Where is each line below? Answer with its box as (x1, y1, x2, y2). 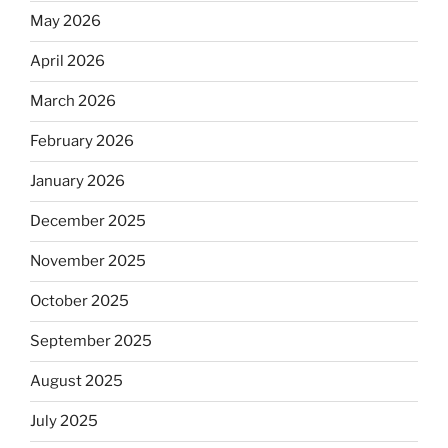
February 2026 (30, 132, 134, 151)
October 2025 (30, 292, 129, 311)
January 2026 (30, 172, 125, 191)
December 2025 (30, 212, 146, 231)
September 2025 (30, 332, 152, 351)
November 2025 (30, 252, 146, 271)
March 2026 (30, 92, 116, 111)
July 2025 (30, 412, 98, 431)
